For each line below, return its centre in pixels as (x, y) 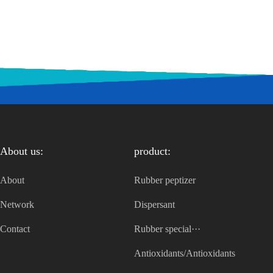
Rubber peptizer (165, 180)
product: (152, 151)
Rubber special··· (167, 229)
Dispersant (154, 204)
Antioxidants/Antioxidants (185, 253)
